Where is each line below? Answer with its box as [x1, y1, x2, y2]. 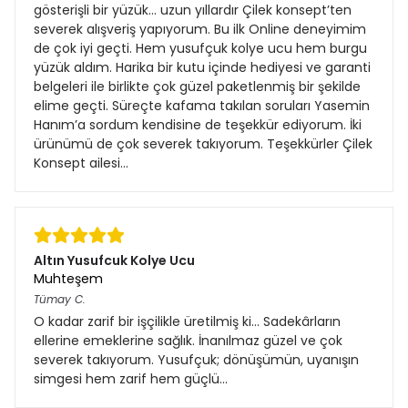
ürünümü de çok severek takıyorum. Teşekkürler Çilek [34, 134, 372, 153]
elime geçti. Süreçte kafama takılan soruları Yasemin [34, 96, 370, 115]
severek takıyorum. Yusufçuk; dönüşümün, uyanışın [34, 350, 359, 369]
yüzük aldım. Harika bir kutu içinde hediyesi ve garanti [34, 57, 371, 76]
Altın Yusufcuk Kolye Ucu [34, 250, 195, 270]
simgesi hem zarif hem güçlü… [34, 369, 228, 388]
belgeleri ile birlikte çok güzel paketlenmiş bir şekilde [34, 76, 361, 96]
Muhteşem [34, 269, 103, 288]
